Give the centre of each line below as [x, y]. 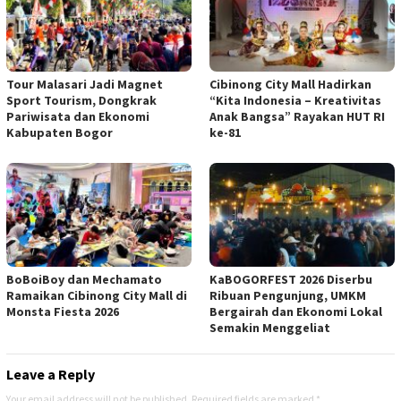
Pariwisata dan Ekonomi [78, 117]
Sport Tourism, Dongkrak [81, 101]
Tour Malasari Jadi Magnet [85, 85]
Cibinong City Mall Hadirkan [290, 85]
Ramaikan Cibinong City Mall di [97, 295]
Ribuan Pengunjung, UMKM [288, 295]
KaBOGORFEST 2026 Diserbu [291, 279]
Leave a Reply [51, 374]
